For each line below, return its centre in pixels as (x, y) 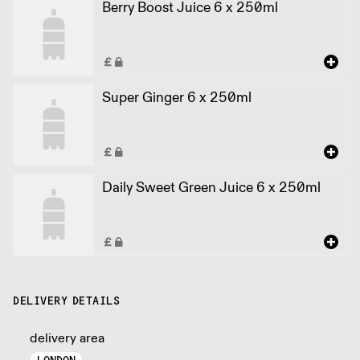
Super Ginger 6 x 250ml (177, 96)
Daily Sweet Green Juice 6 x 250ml (211, 186)
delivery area (67, 337)
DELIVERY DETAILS (66, 301)
